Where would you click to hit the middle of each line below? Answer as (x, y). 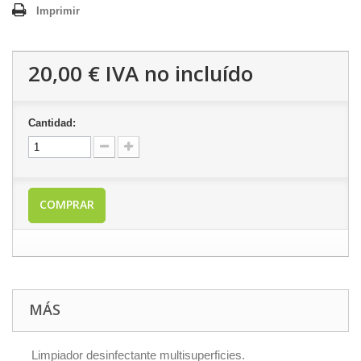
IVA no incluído (176, 73)
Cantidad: (52, 123)
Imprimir (58, 11)
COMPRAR (67, 204)
